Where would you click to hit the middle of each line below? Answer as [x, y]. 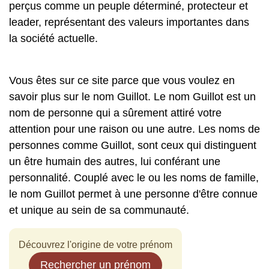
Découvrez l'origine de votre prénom [95, 245]
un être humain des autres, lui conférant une [115, 162]
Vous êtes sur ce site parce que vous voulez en [122, 80]
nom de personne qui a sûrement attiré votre [115, 113]
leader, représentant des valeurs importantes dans [129, 22]
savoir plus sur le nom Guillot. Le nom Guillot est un [132, 97]
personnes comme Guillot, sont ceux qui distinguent [133, 145]
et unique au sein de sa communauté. [99, 210]
